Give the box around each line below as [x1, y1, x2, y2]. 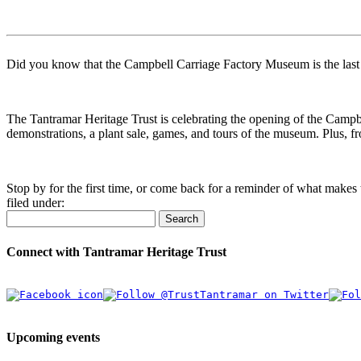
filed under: [6, 196, 64, 210]
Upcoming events [6, 330, 100, 345]
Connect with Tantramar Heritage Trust [6, 244, 226, 259]
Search [165, 213, 198, 226]
